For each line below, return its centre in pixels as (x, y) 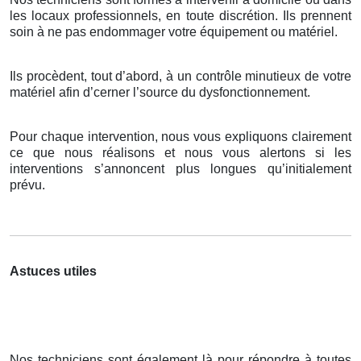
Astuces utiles (53, 272)
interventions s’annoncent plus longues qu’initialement (180, 169)
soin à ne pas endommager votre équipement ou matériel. (174, 32)
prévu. (27, 185)
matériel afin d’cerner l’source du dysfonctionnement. (160, 93)
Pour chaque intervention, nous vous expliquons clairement (180, 137)
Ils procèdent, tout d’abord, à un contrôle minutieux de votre (180, 77)
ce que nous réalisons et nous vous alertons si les (180, 153)
